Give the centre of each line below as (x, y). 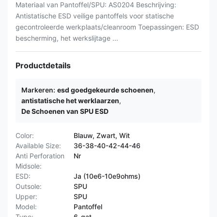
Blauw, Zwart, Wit (102, 135)
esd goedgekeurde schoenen (105, 90)
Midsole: (29, 166)
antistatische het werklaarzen (70, 101)
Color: (25, 135)
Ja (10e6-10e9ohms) (107, 176)
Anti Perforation (40, 156)
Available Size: (38, 146)
